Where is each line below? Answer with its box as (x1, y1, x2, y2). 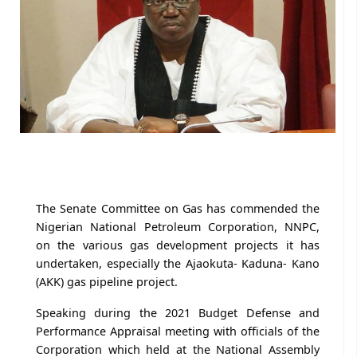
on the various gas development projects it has (36, 237, 320, 253)
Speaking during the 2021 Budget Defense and (36, 304, 320, 320)
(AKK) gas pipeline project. (36, 273, 178, 289)
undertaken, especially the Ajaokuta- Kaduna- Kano (36, 255, 320, 271)
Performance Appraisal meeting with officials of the (36, 323, 320, 339)
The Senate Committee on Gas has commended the (36, 200, 320, 216)
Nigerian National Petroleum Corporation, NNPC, (36, 218, 320, 234)
